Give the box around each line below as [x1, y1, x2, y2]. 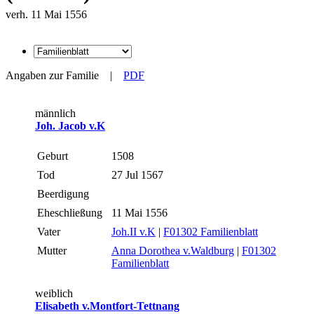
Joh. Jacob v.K [35, 119, 105, 132]
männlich [35, 107, 76, 119]
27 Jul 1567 [111, 168, 166, 181]
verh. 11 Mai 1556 [6, 8, 87, 20]
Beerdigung [37, 187, 92, 200]
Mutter [37, 244, 69, 257]
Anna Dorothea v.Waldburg [111, 244, 234, 257]
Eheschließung [37, 206, 105, 219]
